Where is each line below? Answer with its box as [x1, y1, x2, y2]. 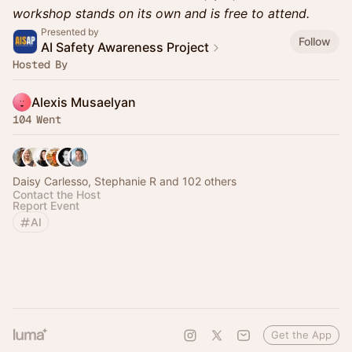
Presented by [41, 26, 99, 38]
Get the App [271, 328, 332, 341]
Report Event [13, 199, 79, 212]
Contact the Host [13, 188, 101, 201]
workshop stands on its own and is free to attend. [13, 5, 310, 21]
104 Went [13, 112, 61, 126]
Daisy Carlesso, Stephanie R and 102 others [13, 174, 236, 188]
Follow [299, 34, 331, 48]
